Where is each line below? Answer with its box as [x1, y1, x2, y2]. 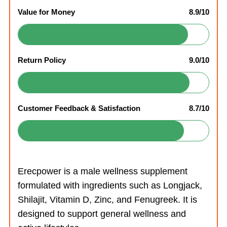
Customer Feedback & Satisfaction [18, 104, 140, 112]
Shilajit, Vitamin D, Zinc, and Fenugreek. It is [18, 195, 197, 205]
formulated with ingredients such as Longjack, [18, 180, 202, 191]
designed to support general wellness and [18, 209, 186, 219]
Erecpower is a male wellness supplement [18, 166, 187, 176]
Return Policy [18, 56, 66, 64]
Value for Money [18, 8, 75, 16]
